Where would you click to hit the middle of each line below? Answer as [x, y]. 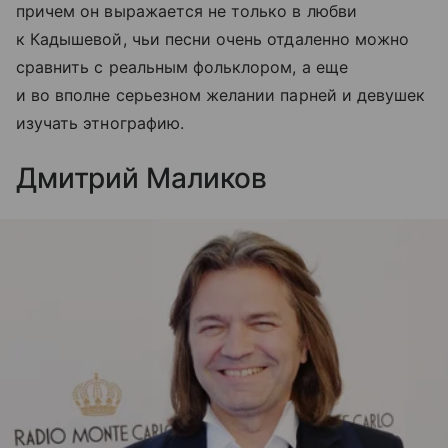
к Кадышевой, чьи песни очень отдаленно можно [213, 38]
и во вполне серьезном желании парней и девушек [221, 94]
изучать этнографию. [100, 122]
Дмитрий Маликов [141, 177]
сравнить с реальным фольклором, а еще [182, 66]
